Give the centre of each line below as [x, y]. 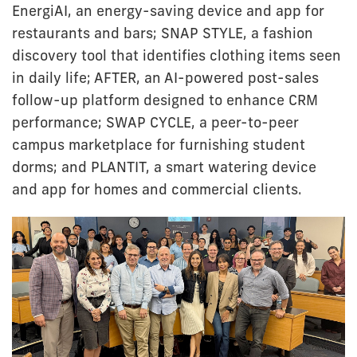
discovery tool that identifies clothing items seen [177, 55]
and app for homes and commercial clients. [157, 189]
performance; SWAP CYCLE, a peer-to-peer [155, 122]
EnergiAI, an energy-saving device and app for [168, 11]
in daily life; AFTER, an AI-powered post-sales [165, 78]
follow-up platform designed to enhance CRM [165, 100]
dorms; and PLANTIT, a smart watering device [164, 167]
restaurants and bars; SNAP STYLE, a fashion [163, 33]
